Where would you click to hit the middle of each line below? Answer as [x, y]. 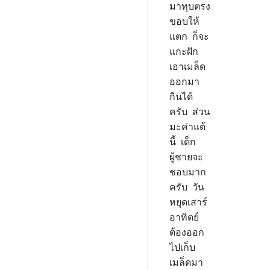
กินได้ [181, 96]
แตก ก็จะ [189, 36]
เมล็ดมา [186, 262]
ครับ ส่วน [190, 111]
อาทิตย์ [184, 217]
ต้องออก [187, 232]
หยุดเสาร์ [188, 202]
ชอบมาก [188, 172]
